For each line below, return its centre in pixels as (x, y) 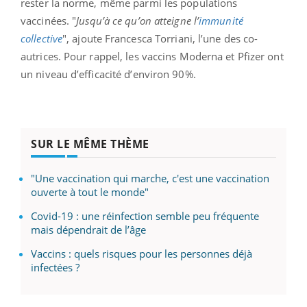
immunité (221, 21)
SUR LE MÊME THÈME (90, 144)
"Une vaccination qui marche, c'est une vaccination (150, 179)
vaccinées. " (49, 21)
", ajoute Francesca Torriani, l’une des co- (160, 39)
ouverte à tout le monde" (90, 192)
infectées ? (55, 268)
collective (41, 39)
